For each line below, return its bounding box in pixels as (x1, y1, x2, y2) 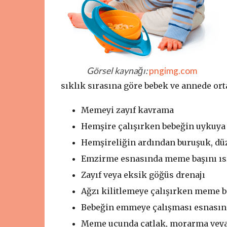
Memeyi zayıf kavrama (81, 105, 174, 115)
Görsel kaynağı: (86, 65, 149, 76)
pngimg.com (148, 65, 197, 76)
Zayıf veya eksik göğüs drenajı (81, 170, 205, 180)
